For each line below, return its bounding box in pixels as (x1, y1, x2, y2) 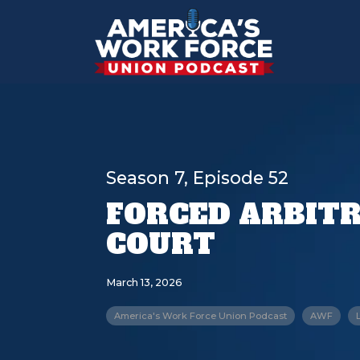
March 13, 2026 (106, 276, 182, 288)
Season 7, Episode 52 (106, 167, 288, 188)
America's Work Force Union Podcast (114, 310, 287, 321)
